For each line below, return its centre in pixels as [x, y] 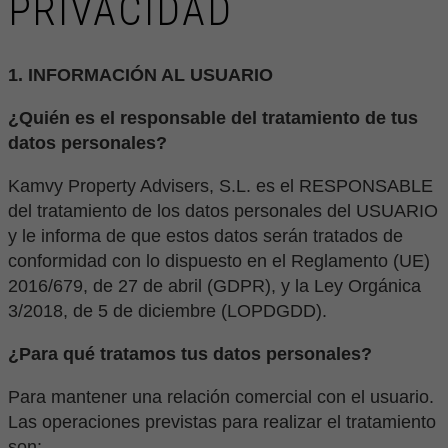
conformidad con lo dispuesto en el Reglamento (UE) [219, 261]
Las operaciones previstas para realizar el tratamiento [222, 422]
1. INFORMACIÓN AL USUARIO [140, 75]
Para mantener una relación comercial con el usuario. [221, 397]
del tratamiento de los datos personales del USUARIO [223, 211]
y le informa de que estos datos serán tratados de [205, 236]
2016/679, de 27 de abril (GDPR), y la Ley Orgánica [214, 286]
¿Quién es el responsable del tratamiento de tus [213, 118]
